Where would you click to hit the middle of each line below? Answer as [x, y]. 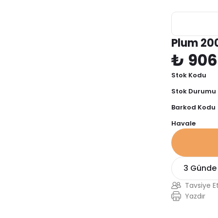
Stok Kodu [189, 75]
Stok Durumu [194, 91]
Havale [183, 123]
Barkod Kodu [193, 107]
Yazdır [195, 196]
